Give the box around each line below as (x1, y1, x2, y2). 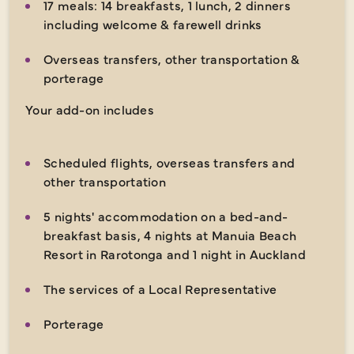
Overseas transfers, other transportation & (43, 49, 300, 67)
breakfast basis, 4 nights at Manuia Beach (43, 225, 297, 243)
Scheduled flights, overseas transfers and (43, 153, 296, 171)
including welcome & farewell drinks (43, 14, 262, 32)
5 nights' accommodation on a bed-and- (43, 206, 288, 224)
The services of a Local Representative (43, 279, 277, 297)
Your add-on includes (25, 100, 154, 118)
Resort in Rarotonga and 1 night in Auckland (43, 244, 306, 262)
